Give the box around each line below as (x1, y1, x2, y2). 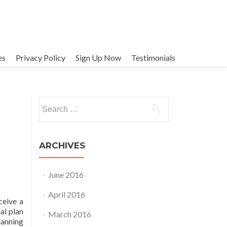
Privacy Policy (16, 53, 65, 62)
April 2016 (48, 190, 85, 199)
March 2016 (48, 209, 91, 219)
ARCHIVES (39, 140, 85, 150)
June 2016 (48, 170, 84, 179)
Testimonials (131, 53, 175, 62)
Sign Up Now (75, 53, 121, 62)
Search (39, 97, 62, 107)
